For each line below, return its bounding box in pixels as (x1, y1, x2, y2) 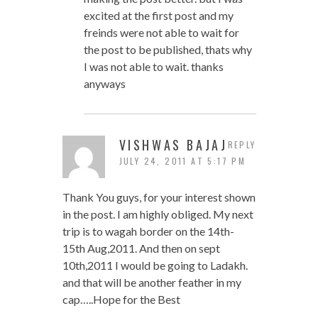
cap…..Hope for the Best (62, 292, 180, 307)
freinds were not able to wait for (83, 26, 239, 40)
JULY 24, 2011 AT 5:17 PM (119, 155, 246, 168)
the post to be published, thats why (83, 43, 252, 57)
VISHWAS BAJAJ (119, 136, 228, 155)
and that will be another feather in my (62, 275, 241, 290)
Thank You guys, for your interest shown (62, 190, 256, 204)
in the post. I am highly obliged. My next (62, 207, 253, 221)
